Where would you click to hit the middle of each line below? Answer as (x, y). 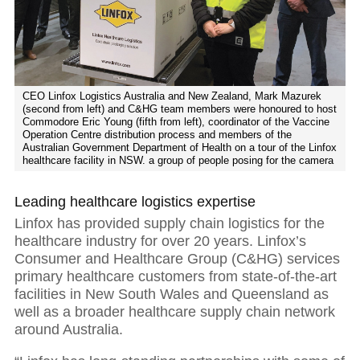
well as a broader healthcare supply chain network (175, 311)
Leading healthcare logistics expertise (135, 202)
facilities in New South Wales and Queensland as (172, 294)
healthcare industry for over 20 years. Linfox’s (160, 241)
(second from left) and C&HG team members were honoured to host (180, 109)
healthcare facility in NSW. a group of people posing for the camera (178, 161)
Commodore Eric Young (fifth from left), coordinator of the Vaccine (176, 122)
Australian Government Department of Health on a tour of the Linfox (180, 148)
